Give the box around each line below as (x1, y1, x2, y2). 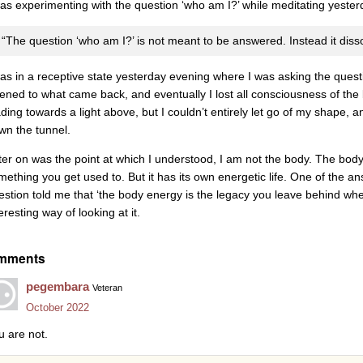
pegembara (26, 279, 89, 293)
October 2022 (26, 301, 89, 314)
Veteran (92, 282, 122, 293)
